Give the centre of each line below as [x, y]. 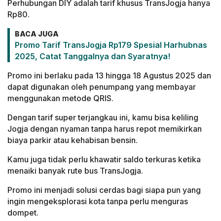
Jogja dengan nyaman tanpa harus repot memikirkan [105, 129]
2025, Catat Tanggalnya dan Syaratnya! [92, 56]
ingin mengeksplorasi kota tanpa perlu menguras [98, 202]
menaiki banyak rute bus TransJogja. [75, 171]
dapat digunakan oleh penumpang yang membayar [102, 87]
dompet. [23, 213]
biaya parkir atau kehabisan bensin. [73, 140]
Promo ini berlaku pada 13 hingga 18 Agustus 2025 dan [109, 76]
